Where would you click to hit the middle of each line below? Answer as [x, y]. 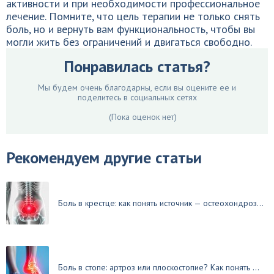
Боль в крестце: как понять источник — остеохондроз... [161, 203]
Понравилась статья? [137, 66]
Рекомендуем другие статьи [104, 157]
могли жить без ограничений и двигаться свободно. [129, 42]
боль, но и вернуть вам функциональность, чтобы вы [131, 29]
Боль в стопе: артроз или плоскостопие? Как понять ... [159, 267]
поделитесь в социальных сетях [137, 97]
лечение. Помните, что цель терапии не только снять [133, 16]
